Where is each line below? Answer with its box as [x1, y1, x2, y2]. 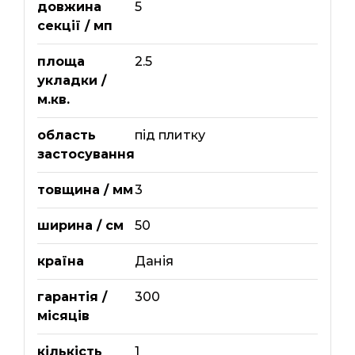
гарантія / [36, 289, 107, 305]
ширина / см [36, 218, 124, 234]
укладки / [36, 73, 106, 89]
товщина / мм [36, 182, 133, 198]
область [36, 128, 96, 143]
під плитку [134, 128, 205, 143]
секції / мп [36, 18, 113, 34]
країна [36, 254, 84, 269]
